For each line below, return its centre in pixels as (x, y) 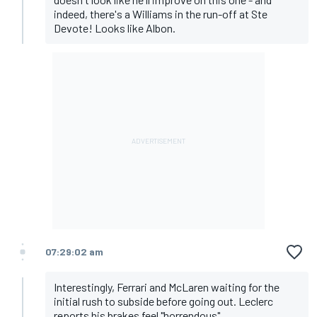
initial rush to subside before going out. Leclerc (163, 301)
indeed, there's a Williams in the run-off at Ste (161, 14)
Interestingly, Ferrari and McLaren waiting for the (167, 287)
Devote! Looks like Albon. (115, 28)
